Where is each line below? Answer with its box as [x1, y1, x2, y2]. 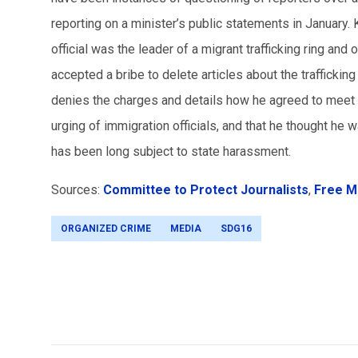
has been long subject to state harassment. [51, 144, 291, 159]
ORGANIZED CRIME [61, 223, 151, 234]
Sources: [51, 182, 103, 197]
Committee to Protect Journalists [103, 182, 308, 197]
